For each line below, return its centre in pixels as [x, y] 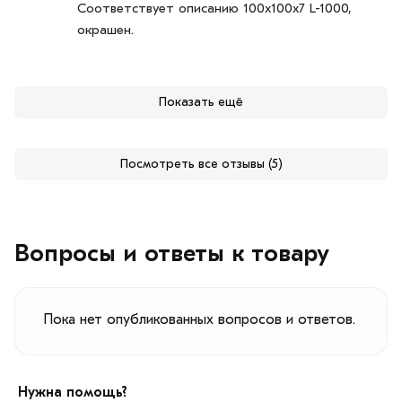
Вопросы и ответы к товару [172, 253]
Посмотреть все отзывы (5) [201, 163]
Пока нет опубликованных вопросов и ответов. [199, 319]
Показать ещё [201, 101]
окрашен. [105, 29]
